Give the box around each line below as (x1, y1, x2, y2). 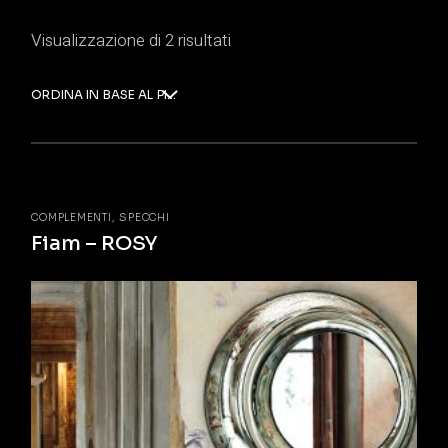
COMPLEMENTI (31, 211, 112, 225)
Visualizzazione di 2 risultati (31, 28, 232, 53)
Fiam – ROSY (31, 231, 159, 256)
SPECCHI (119, 211, 170, 225)
